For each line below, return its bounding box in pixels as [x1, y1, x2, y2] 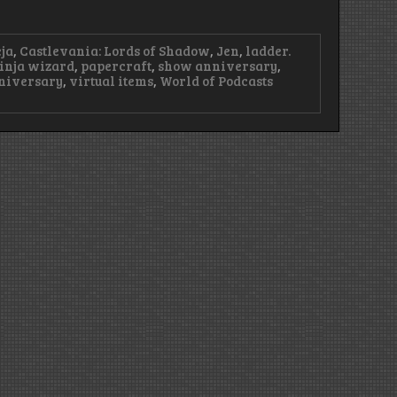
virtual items [69, 71, 154, 90]
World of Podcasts [160, 71, 274, 90]
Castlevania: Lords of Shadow [19, 41, 211, 59]
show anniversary [158, 56, 278, 74]
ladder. [245, 41, 292, 59]
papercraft [81, 56, 152, 74]
